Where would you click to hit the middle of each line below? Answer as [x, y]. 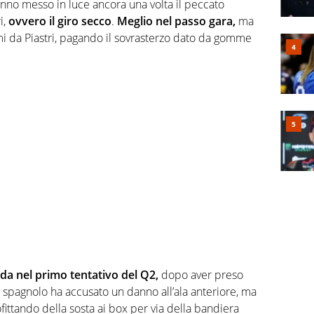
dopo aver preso [201, 274]
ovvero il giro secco [59, 21]
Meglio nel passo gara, [176, 21]
